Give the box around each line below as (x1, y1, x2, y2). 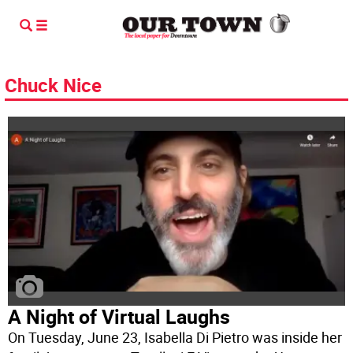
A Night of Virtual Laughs (8, 303, 231, 330)
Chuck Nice (5, 72, 102, 98)
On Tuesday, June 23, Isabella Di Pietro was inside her (8, 328, 343, 347)
